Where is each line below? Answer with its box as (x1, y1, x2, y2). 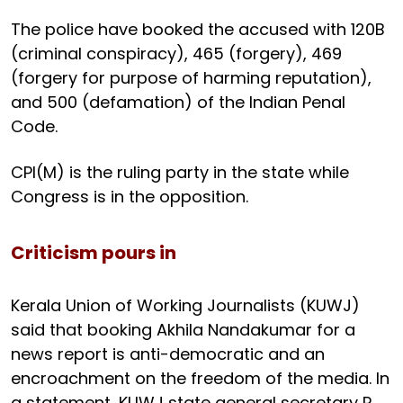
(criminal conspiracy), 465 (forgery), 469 (11, 41, 342, 65)
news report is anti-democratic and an (11, 342, 325, 365)
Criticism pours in (11, 239, 176, 265)
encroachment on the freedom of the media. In (11, 366, 390, 390)
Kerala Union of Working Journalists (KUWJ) (11, 293, 360, 317)
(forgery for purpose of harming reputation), (11, 66, 372, 89)
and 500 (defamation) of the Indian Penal (11, 90, 345, 113)
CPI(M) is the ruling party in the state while (11, 160, 349, 184)
